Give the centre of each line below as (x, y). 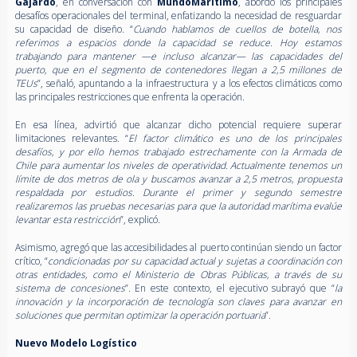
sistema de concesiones (70, 288)
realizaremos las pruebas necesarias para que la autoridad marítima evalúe (178, 206)
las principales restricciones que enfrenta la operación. (129, 96)
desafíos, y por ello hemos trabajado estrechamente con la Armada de (178, 151)
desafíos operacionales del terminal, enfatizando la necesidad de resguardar (178, 15)
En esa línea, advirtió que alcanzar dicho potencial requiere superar (178, 124)
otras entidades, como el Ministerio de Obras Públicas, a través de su (178, 274)
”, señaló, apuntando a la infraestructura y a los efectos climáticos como (190, 83)
